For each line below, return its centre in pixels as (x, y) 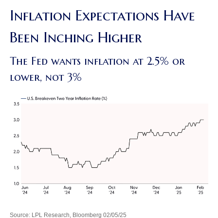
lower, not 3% (46, 77)
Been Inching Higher (76, 37)
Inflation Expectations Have (102, 16)
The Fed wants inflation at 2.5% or (97, 61)
